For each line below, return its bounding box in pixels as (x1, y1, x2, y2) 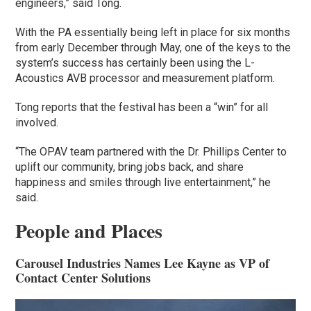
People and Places (15, 216, 163, 245)
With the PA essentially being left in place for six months (15, 25, 291, 39)
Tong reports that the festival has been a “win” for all (15, 100, 269, 114)
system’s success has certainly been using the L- (15, 56, 255, 69)
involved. (15, 115, 59, 129)
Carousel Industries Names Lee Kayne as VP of (15, 253, 270, 272)
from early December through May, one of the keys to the (15, 40, 292, 54)
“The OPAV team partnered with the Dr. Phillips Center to (15, 144, 287, 158)
